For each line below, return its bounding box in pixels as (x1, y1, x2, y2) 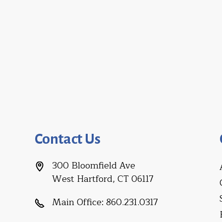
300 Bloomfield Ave (52, 158, 135, 173)
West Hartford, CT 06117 (52, 171, 154, 186)
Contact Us (35, 131, 101, 147)
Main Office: (50, 195, 106, 210)
